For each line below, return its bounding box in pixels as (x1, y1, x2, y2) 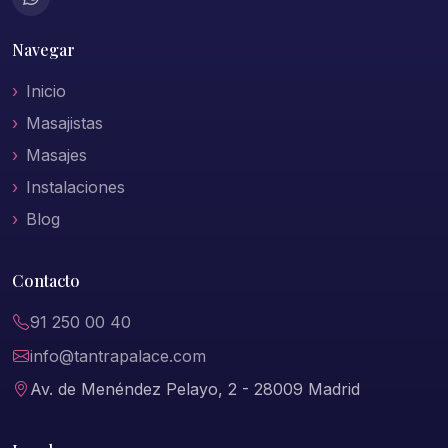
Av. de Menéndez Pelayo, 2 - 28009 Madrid (30, 379, 360, 400)
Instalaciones (26, 177, 125, 198)
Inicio (26, 81, 66, 102)
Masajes (26, 145, 87, 166)
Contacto (12, 270, 80, 292)
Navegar (12, 39, 75, 61)
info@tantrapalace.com (30, 345, 206, 366)
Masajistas (26, 113, 103, 134)
